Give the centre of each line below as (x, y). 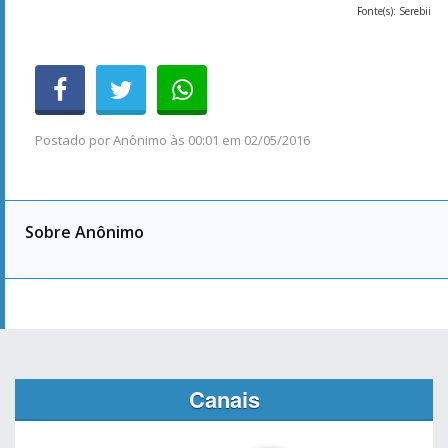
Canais (224, 398)
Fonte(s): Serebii (394, 10)
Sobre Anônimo (84, 231)
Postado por (74, 139)
